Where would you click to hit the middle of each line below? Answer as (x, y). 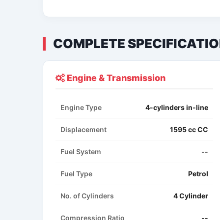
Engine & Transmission (115, 78)
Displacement (83, 130)
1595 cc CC (189, 130)
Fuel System (81, 152)
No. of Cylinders (87, 196)
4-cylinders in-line (177, 108)
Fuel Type (76, 174)
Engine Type (81, 108)
